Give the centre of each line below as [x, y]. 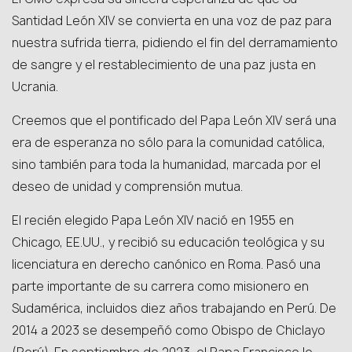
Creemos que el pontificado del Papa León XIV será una [174, 121]
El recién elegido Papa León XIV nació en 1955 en [153, 220]
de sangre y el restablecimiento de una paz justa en [164, 65]
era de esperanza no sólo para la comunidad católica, [169, 143]
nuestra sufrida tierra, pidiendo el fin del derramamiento [175, 43]
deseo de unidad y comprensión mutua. [127, 187]
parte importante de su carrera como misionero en [160, 286]
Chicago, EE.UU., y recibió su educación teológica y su [168, 242]
